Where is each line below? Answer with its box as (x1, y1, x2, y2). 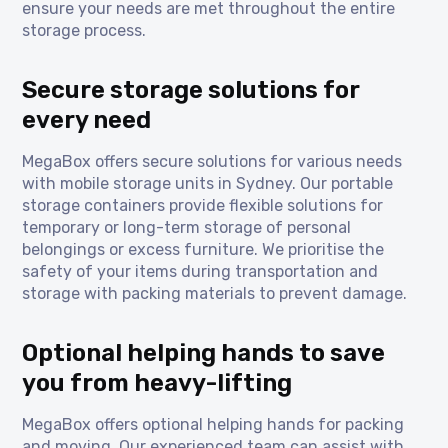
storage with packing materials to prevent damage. (22, 284, 408, 304)
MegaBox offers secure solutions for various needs (22, 152, 403, 172)
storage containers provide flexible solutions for (22, 196, 384, 216)
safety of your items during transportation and (22, 262, 379, 282)
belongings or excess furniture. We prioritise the (22, 240, 385, 260)
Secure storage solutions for (22, 76, 361, 105)
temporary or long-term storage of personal (22, 218, 352, 238)
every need (22, 106, 152, 135)
